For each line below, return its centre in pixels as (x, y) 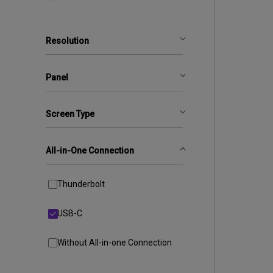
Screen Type (70, 114)
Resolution (67, 41)
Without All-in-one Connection (114, 243)
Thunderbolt (81, 184)
